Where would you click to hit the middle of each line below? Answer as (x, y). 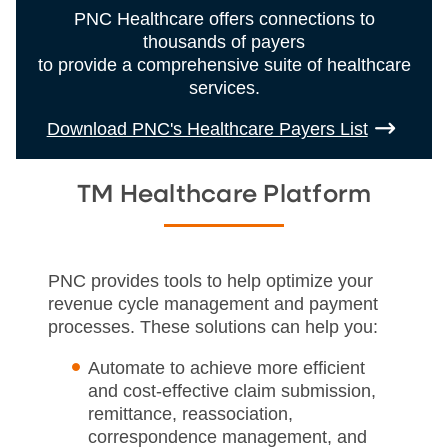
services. (224, 87)
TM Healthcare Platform (224, 194)
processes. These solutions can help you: (213, 326)
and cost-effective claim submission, (232, 390)
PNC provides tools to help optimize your (210, 280)
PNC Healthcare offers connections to (224, 18)
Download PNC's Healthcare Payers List (207, 128)
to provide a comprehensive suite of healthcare (224, 64)
